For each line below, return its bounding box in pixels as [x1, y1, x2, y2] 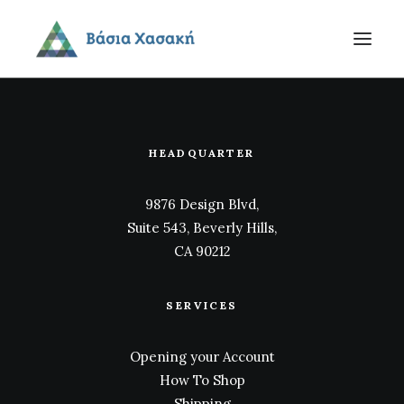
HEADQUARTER [149, 146, 255, 160]
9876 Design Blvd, [145, 196, 259, 213]
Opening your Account [129, 348, 275, 365]
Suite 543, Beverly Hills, [127, 219, 277, 236]
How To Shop [159, 372, 245, 389]
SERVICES [166, 298, 238, 312]
